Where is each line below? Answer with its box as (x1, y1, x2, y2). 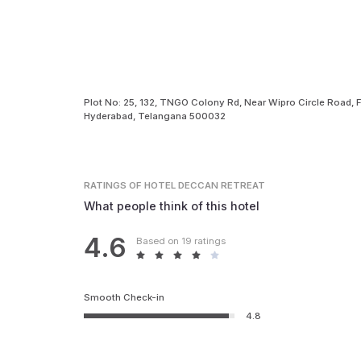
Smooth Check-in (84, 291, 165, 303)
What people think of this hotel (84, 198, 260, 213)
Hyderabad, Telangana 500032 (84, 110, 226, 122)
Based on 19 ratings (135, 234, 226, 247)
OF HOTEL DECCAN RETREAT (129, 180, 266, 192)
